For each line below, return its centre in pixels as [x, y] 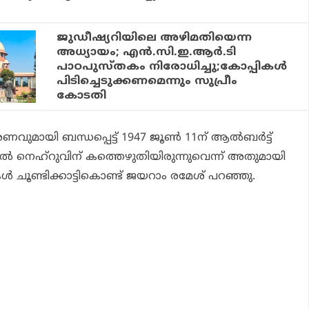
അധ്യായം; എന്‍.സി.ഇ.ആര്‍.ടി [147, 52]
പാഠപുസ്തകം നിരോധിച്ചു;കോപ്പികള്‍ [172, 67]
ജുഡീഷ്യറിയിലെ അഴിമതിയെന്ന [154, 38]
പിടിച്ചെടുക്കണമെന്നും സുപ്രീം [147, 81]
